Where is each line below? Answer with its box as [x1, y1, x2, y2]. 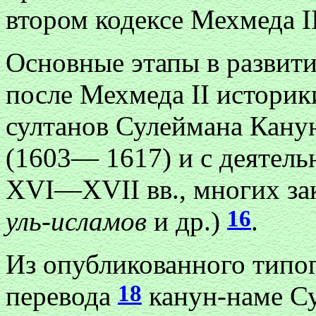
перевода [6, 281, 118, 311]
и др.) [154, 206, 227, 236]
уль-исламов [6, 206, 154, 236]
